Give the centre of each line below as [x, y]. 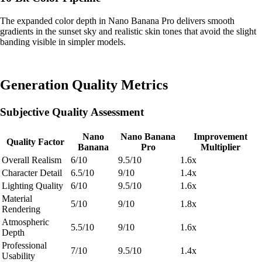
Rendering [21, 209]
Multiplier [220, 147]
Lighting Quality [32, 185]
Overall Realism [32, 160]
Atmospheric [25, 222]
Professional [24, 245]
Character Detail [32, 173]
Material [17, 198]
